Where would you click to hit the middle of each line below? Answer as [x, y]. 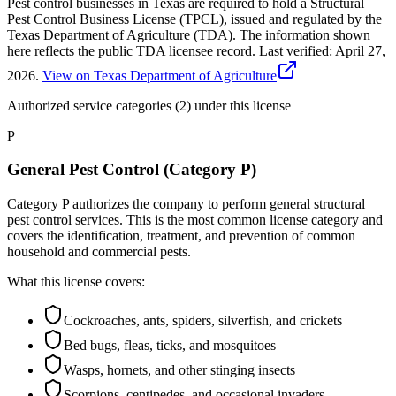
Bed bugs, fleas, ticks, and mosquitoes [170, 345]
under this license [241, 105]
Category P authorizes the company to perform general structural [186, 203]
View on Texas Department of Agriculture [160, 75]
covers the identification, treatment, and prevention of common [181, 235]
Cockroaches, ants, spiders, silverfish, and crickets [203, 320]
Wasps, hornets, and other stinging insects [179, 369]
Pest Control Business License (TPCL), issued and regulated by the [194, 19]
